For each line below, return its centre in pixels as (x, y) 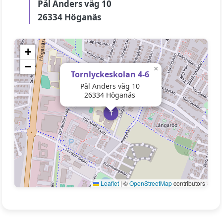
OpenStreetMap (151, 183)
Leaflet (109, 183)
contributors (189, 183)
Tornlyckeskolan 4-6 (110, 74)
